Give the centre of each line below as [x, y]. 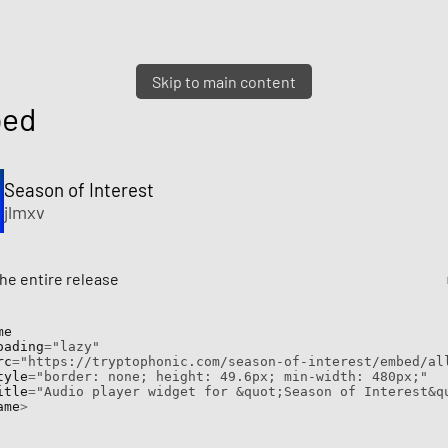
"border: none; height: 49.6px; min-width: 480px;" [232, 376]
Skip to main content [224, 81]
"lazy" [76, 346]
